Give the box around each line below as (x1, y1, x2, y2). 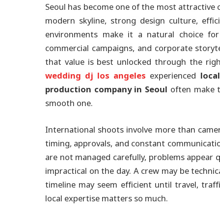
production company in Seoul (45, 81, 168, 98)
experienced (146, 67, 200, 84)
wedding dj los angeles (45, 67, 146, 84)
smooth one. (45, 95, 93, 112)
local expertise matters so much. (45, 190, 168, 207)
